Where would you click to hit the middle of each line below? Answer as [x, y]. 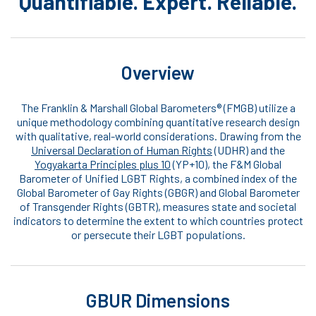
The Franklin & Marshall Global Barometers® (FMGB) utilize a [158, 108]
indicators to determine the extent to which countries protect [158, 221]
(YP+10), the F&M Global [226, 164]
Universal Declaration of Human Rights [122, 150]
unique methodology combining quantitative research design [158, 122]
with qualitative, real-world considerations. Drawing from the [158, 136]
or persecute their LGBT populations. [158, 235]
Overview [158, 73]
